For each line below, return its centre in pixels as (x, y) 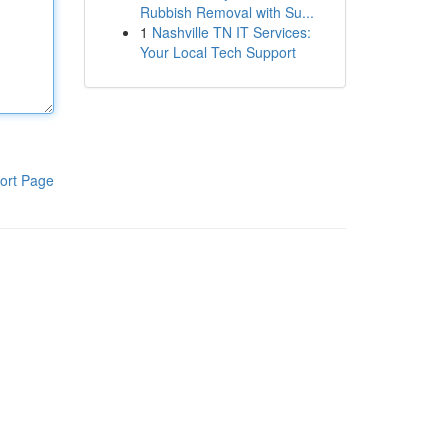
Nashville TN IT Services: (231, 32)
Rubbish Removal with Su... (226, 12)
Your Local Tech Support (217, 52)
